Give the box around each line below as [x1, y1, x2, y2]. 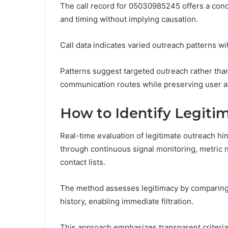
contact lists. [60, 157, 105, 167]
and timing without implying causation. [60, 14, 198, 24]
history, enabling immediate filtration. [60, 196, 193, 207]
